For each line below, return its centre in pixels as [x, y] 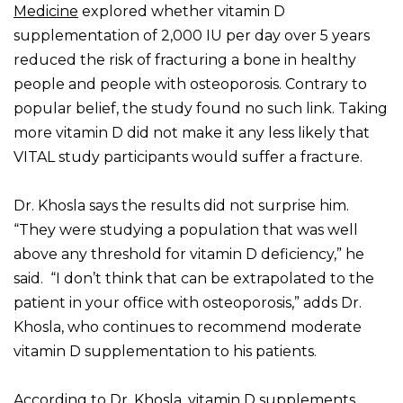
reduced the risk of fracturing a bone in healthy [185, 60]
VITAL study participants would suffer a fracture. [188, 157]
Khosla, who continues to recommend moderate [188, 327]
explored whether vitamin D [182, 12]
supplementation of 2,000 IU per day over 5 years [192, 36]
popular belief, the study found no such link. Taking [201, 109]
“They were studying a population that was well [186, 230]
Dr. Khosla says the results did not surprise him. [181, 206]
